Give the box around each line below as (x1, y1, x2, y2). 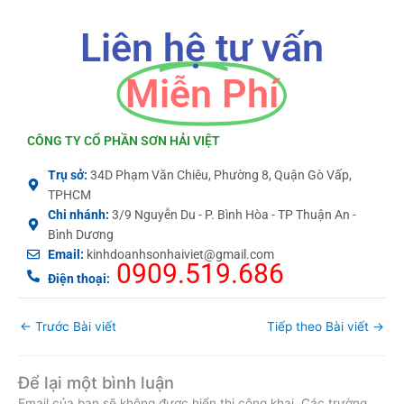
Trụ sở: (47, 218, 87, 234)
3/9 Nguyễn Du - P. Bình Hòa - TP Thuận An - (108, 258, 356, 273)
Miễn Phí (125, 122, 279, 168)
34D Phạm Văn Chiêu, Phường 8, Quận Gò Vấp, (87, 218, 352, 234)
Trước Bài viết (32, 371, 116, 385)
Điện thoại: (47, 322, 110, 337)
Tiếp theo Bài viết (267, 371, 372, 385)
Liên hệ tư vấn (80, 76, 324, 122)
